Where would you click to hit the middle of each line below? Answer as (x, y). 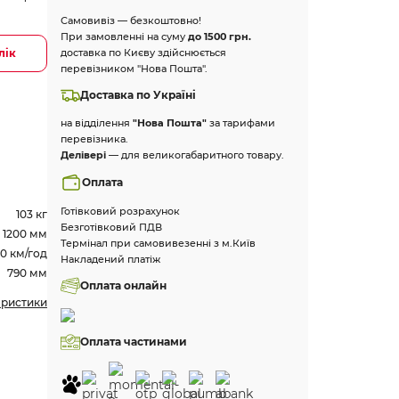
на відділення (97, 123)
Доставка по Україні (138, 95)
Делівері (84, 155)
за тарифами (243, 123)
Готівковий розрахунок (121, 211)
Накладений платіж (111, 259)
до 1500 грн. (220, 37)
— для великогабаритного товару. (195, 155)
